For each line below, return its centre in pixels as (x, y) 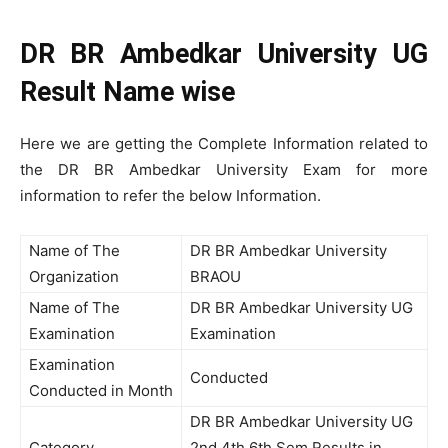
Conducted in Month (101, 390)
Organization (74, 276)
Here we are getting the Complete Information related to (224, 143)
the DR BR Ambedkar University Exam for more (224, 169)
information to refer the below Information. (170, 195)
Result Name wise (127, 92)
